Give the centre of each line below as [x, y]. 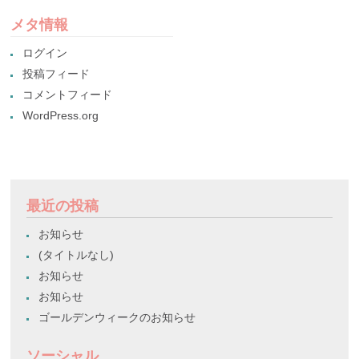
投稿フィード [56, 73]
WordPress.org [61, 115]
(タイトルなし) [77, 254]
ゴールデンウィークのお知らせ [117, 317]
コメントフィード [68, 94]
